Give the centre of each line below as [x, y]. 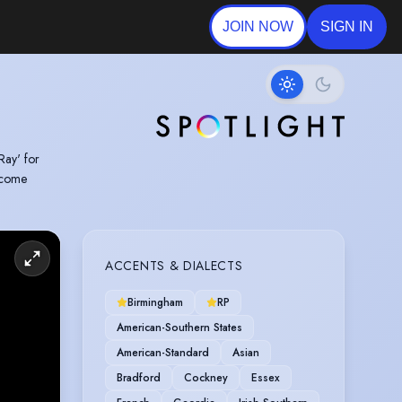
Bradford [139, 377]
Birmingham [155, 302]
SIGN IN [346, 26]
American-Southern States [179, 327]
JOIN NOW [258, 26]
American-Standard [163, 352]
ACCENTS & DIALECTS [174, 265]
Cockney [206, 377]
